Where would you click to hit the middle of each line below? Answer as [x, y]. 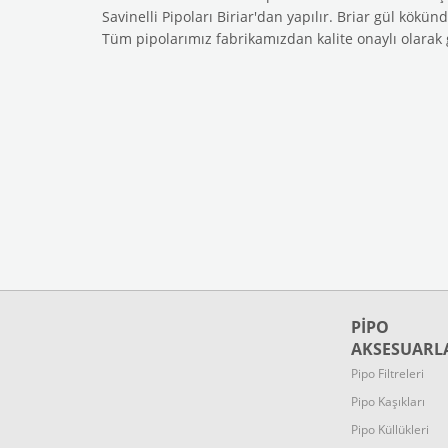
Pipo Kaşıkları [388, 401]
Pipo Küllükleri [390, 429]
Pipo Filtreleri [387, 373]
